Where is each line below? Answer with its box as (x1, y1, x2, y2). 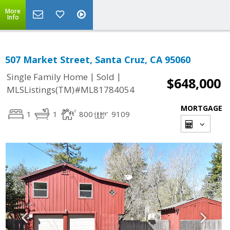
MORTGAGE (181, 103, 222, 113)
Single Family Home (7, 71, 88, 83)
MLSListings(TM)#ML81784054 (7, 84, 135, 96)
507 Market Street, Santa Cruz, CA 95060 (5, 53, 190, 66)
